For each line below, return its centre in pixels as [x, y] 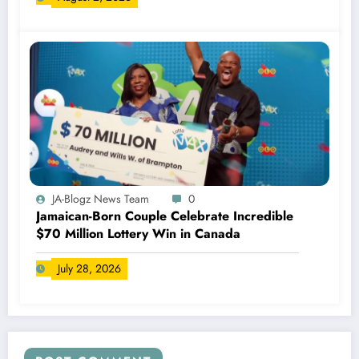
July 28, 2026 [89, 268]
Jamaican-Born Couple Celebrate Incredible [165, 216]
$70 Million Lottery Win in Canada [138, 233]
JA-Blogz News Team [102, 198]
